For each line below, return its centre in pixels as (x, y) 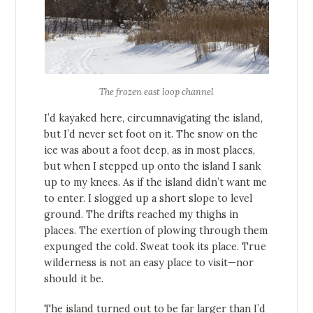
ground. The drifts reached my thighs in (141, 215)
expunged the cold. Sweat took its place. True (155, 247)
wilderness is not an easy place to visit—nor (149, 263)
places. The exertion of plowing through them (156, 231)
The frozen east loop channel (156, 92)
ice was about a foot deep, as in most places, (150, 151)
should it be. (74, 279)
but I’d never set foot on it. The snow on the (151, 134)
